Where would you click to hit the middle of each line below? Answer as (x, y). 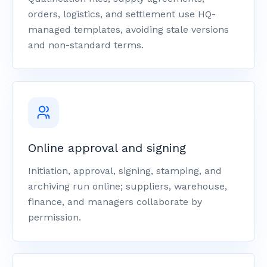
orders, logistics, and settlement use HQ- (122, 14)
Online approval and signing (107, 148)
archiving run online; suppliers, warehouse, (128, 186)
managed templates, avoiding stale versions (128, 30)
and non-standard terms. (86, 45)
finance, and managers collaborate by (115, 202)
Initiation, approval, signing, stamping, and (125, 171)
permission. (55, 217)
